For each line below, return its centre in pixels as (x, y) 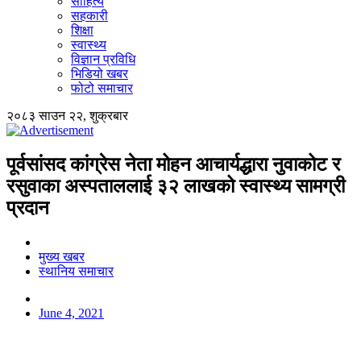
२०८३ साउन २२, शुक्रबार (67, 115)
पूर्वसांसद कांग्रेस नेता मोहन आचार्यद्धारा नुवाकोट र (173, 164)
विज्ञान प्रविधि (103, 59)
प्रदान (28, 207)
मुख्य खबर (62, 256)
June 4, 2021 (71, 313)
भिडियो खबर (100, 73)
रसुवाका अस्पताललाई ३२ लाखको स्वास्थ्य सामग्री (176, 186)
